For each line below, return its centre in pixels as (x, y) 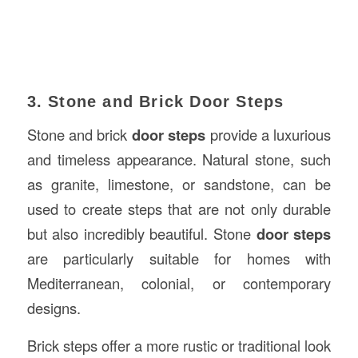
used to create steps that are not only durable (179, 209)
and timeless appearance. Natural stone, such (179, 159)
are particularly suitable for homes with (179, 259)
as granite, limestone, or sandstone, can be (179, 184)
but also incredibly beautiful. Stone (141, 234)
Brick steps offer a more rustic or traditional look (179, 345)
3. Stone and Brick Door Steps (155, 101)
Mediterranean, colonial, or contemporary (179, 283)
